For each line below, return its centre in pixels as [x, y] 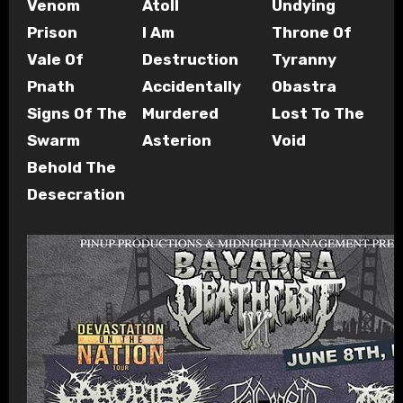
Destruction [190, 59]
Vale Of [55, 59]
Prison [52, 32]
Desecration [76, 194]
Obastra [304, 86]
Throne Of [311, 32]
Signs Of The [76, 113]
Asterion [176, 140]
